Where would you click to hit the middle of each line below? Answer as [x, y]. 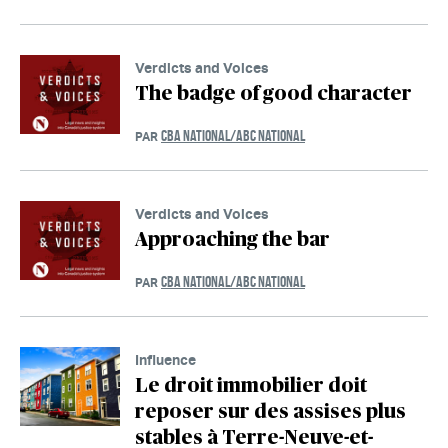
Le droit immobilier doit [251, 385]
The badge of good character [273, 93]
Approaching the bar [232, 239]
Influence [165, 359]
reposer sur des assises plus [270, 411]
